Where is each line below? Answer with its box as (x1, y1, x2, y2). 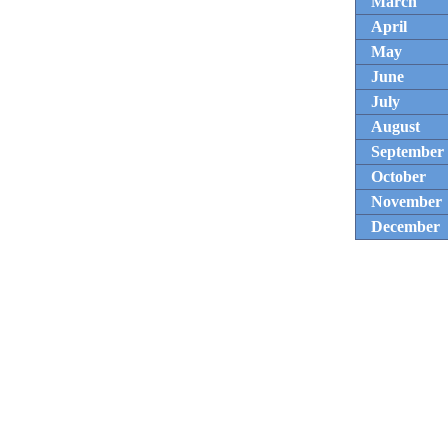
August (370, 118, 420, 135)
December (370, 218, 440, 235)
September (370, 143, 444, 160)
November (370, 193, 442, 210)
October (370, 168, 426, 185)
